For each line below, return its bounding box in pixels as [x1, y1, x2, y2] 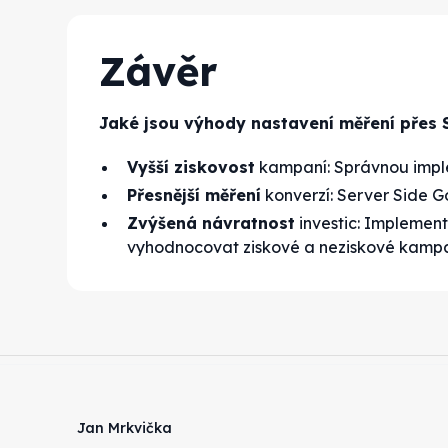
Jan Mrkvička [77, 419, 173, 438]
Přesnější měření [127, 184, 262, 205]
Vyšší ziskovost [127, 156, 256, 177]
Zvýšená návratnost [127, 212, 296, 233]
